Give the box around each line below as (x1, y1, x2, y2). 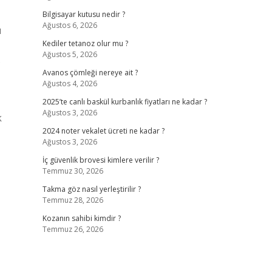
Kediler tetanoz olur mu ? (42, 38, 128, 49)
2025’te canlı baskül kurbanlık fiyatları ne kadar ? (42, 97, 207, 107)
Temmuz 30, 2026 (42, 166, 103, 176)
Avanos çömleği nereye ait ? (42, 67, 138, 78)
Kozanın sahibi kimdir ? (42, 213, 121, 223)
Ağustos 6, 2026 (42, 20, 97, 30)
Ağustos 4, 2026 (42, 78, 97, 89)
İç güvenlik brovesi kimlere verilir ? (42, 155, 159, 165)
